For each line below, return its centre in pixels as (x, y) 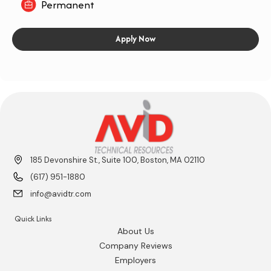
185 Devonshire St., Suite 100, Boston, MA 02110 (118, 160)
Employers (135, 260)
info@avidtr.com (61, 194)
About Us (135, 231)
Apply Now (135, 38)
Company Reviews (135, 246)
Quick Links (33, 219)
